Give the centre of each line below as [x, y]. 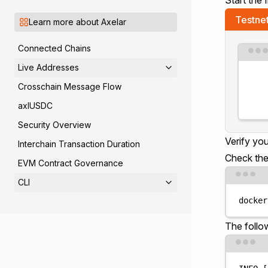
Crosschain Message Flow [70, 86]
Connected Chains [54, 48]
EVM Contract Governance [71, 163]
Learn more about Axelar [77, 22]
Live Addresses [48, 67]
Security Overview [54, 125]
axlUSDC [35, 106]
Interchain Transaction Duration [79, 144]
